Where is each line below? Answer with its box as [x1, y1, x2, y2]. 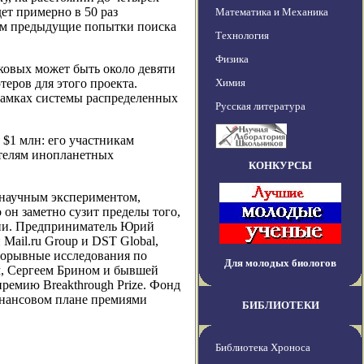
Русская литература [215, 100, 305, 113]
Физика [215, 53, 249, 66]
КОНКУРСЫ [249, 159, 312, 172]
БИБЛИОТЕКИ [241, 299, 319, 312]
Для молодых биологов [224, 257, 336, 270]
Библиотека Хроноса [215, 341, 310, 354]
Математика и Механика [215, 6, 328, 19]
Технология [215, 29, 269, 42]
